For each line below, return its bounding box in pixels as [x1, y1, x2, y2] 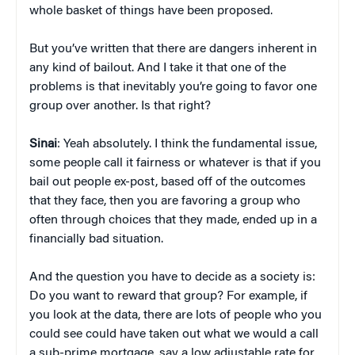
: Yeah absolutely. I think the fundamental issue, [57, 137, 317, 151]
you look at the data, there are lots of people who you [29, 308, 322, 322]
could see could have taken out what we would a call [29, 327, 319, 341]
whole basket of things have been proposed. [29, 4, 273, 17]
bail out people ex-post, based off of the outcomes [29, 175, 306, 189]
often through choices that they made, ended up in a [29, 213, 317, 227]
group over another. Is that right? [29, 99, 211, 113]
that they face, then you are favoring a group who [29, 194, 300, 208]
